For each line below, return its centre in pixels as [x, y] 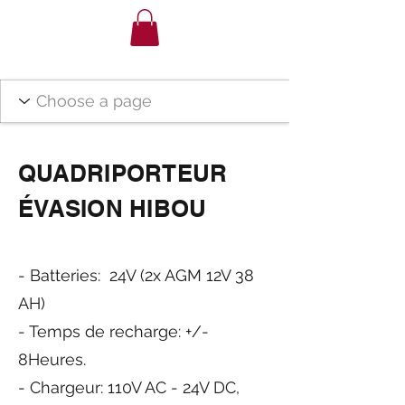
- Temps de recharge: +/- [113, 331]
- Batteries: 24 [72, 275]
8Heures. [52, 359]
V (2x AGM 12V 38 [190, 275]
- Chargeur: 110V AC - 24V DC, [129, 387]
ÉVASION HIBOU [113, 208]
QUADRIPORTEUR [123, 173]
